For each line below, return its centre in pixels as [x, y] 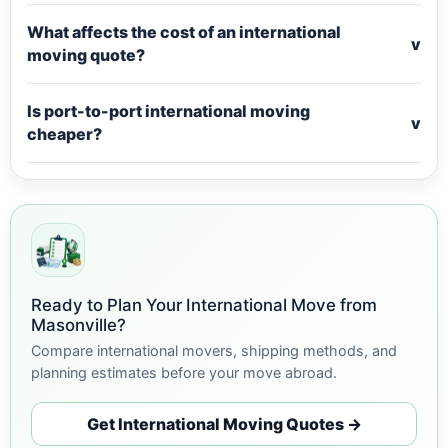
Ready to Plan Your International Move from [204, 305]
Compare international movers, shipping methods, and [214, 350]
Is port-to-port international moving [168, 111]
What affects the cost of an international [184, 32]
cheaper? [64, 134]
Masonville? [78, 325]
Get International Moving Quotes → [224, 423]
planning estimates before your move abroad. [184, 372]
